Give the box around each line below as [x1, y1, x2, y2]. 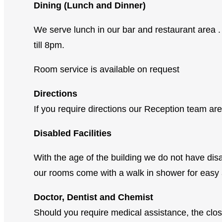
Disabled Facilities [34, 128, 111, 138]
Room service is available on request [34, 64, 179, 74]
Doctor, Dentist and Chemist [34, 192, 153, 202]
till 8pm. [34, 40, 64, 50]
